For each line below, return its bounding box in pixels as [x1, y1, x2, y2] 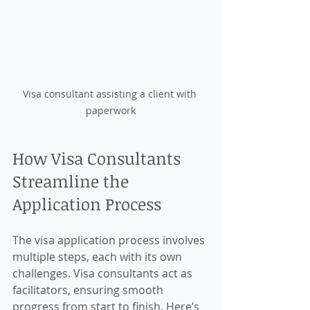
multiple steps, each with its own [12, 249, 185, 265]
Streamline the [12, 170, 133, 193]
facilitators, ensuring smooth [12, 282, 166, 298]
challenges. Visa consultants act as [12, 266, 195, 282]
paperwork [86, 104, 136, 118]
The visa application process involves [12, 232, 208, 248]
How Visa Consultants [12, 147, 185, 170]
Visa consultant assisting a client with [22, 87, 199, 101]
